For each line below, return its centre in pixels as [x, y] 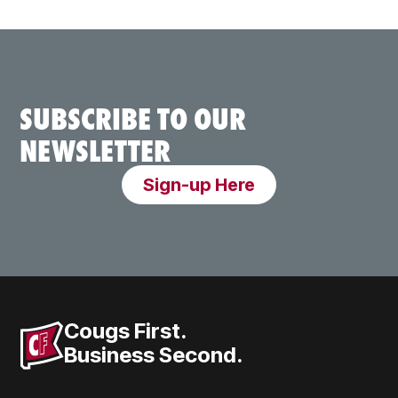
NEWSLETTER [96, 148]
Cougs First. [126, 330]
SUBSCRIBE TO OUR [133, 116]
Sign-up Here [199, 184]
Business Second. [154, 354]
